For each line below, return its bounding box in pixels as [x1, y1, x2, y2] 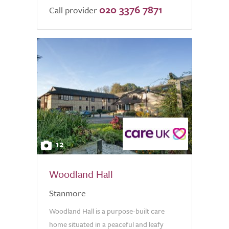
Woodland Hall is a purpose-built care [49, 205, 165, 216]
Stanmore [49, 187, 86, 199]
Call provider [49, 4, 97, 16]
